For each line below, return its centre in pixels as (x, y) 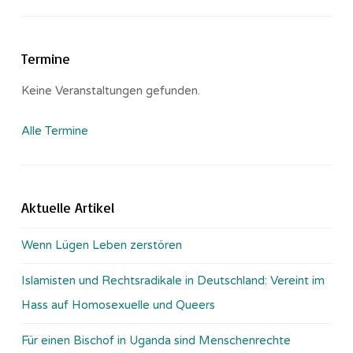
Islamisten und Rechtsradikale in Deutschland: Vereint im (173, 280)
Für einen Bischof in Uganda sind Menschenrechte (156, 340)
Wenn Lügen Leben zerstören (102, 245)
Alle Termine (55, 130)
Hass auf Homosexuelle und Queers (118, 305)
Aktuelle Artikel (68, 207)
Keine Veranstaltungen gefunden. (111, 90)
